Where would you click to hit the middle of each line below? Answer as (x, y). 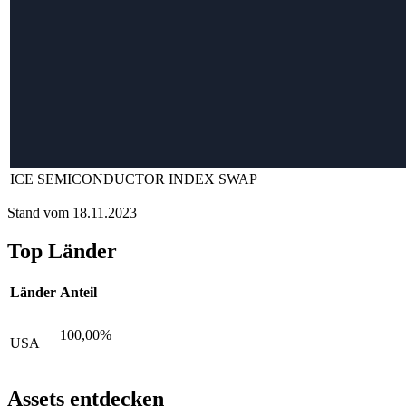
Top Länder (62, 251)
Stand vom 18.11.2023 (72, 213)
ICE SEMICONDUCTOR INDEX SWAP (134, 179)
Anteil (78, 293)
